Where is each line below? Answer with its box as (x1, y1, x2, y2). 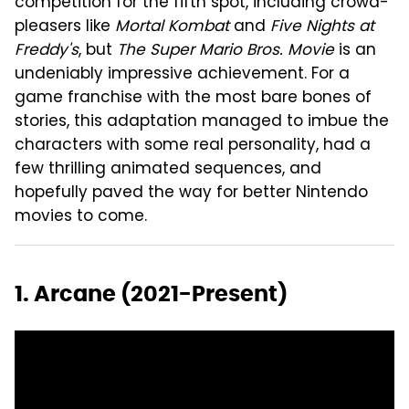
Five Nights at (270, 14, 374, 40)
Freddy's (15, 37, 79, 64)
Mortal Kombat (115, 14, 229, 40)
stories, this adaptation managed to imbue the (15, 109, 389, 135)
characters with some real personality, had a (15, 132, 371, 159)
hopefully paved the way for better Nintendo (15, 180, 368, 206)
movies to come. (15, 204, 147, 230)
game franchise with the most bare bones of (15, 85, 372, 111)
